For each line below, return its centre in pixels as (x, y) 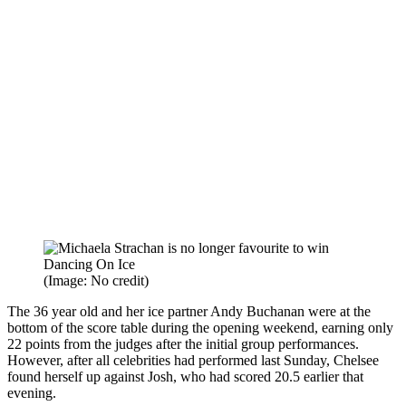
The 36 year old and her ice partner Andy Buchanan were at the (189, 311)
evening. (32, 392)
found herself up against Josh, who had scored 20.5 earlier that (185, 376)
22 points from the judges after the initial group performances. (183, 343)
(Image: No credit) (96, 280)
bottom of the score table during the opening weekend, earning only (200, 327)
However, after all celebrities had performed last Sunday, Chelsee (193, 360)
